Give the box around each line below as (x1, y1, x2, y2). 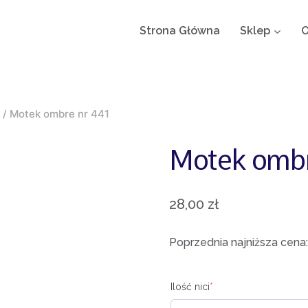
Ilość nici (170, 281, 210, 292)
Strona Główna (140, 24, 221, 37)
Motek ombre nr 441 (10, 107, 109, 120)
